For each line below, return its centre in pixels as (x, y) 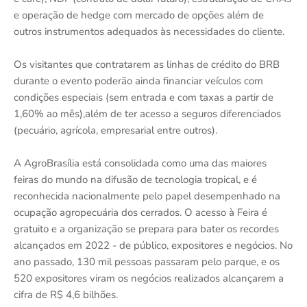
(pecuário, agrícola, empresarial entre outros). (115, 131)
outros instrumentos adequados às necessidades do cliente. (149, 32)
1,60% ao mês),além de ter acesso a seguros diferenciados (147, 114)
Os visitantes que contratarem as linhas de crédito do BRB (147, 65)
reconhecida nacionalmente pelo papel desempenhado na (147, 196)
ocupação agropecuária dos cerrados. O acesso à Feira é (140, 213)
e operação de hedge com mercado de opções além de (139, 15)
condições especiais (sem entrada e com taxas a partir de (144, 98)
